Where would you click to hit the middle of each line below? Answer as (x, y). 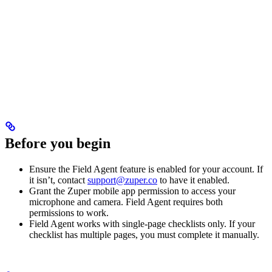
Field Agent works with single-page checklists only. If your (142, 223)
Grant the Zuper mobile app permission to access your (132, 191)
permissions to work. (69, 212)
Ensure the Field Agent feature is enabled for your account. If (146, 169)
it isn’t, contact (58, 180)
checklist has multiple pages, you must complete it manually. (144, 234)
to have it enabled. (193, 180)
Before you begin (58, 143)
